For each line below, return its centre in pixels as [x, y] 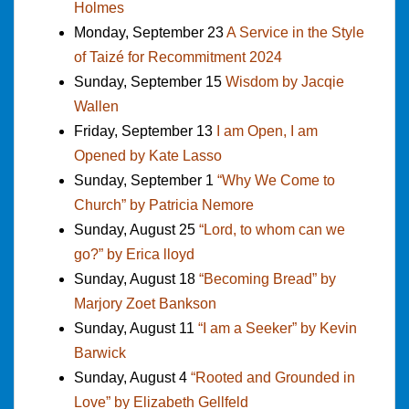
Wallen [96, 106]
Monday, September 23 [150, 32]
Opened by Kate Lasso [148, 155]
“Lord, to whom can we [272, 229]
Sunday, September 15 [150, 81]
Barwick [100, 352]
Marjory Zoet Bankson [145, 303]
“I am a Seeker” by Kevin [278, 328]
